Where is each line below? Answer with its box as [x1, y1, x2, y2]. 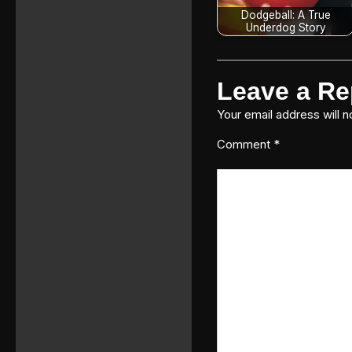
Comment [217, 136, 273, 152]
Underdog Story [245, 21, 326, 35]
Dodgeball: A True [240, 9, 331, 22]
